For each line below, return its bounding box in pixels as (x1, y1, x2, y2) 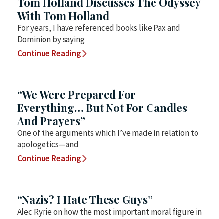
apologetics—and (17, 138, 79, 150)
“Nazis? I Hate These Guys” (17, 192, 153, 207)
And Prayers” (17, 113, 85, 128)
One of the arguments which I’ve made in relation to (17, 127, 198, 138)
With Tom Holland (17, 8, 109, 23)
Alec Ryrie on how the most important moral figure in (17, 206, 202, 217)
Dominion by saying (17, 33, 85, 44)
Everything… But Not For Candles (17, 100, 187, 115)
